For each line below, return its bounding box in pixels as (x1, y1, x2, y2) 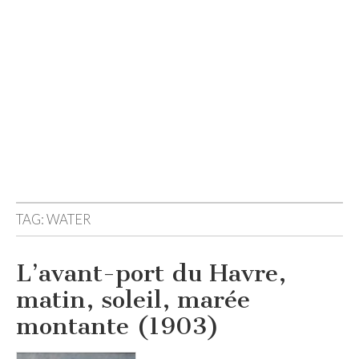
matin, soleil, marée (16, 285, 250, 314)
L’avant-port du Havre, (16, 259, 286, 288)
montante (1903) (16, 312, 220, 341)
